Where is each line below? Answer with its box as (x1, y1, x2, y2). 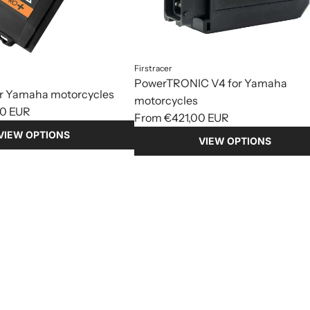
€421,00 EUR (164, 111, 229, 125)
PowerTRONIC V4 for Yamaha (134, 76, 287, 91)
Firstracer (134, 63, 172, 74)
